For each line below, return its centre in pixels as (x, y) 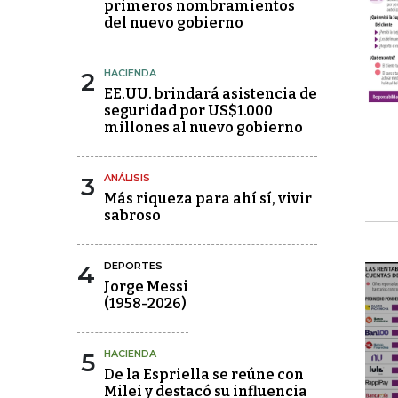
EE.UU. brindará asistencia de (211, 94)
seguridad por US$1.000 (188, 111)
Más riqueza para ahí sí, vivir (208, 199)
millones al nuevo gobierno (203, 127)
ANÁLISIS (127, 178)
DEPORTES (133, 266)
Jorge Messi (146, 287)
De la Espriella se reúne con (204, 374)
